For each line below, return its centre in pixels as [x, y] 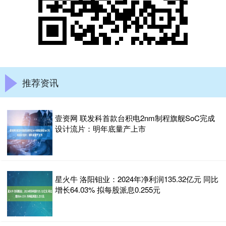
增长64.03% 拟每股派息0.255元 [108, 189]
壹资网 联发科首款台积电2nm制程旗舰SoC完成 [135, 118]
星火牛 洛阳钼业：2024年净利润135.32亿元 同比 [137, 179]
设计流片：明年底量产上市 [100, 128]
